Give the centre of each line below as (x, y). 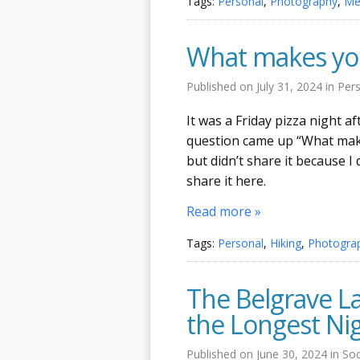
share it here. (226, 180)
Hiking (286, 243)
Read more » (224, 211)
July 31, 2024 (291, 86)
